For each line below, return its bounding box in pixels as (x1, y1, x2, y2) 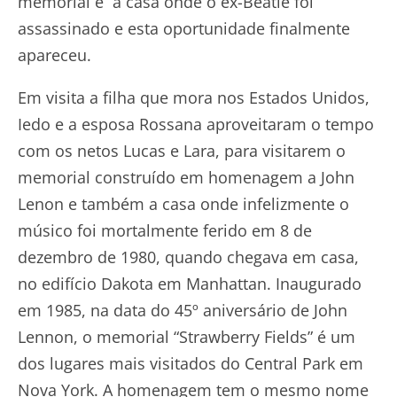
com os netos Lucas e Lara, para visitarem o (18, 140, 346, 162)
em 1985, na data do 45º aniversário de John (18, 300, 347, 322)
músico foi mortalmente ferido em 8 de (18, 220, 312, 242)
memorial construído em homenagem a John (18, 167, 354, 189)
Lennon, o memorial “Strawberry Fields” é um (18, 326, 355, 348)
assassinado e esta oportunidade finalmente (18, 18, 350, 40)
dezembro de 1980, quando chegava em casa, (18, 246, 359, 269)
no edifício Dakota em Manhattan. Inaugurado (18, 273, 362, 295)
